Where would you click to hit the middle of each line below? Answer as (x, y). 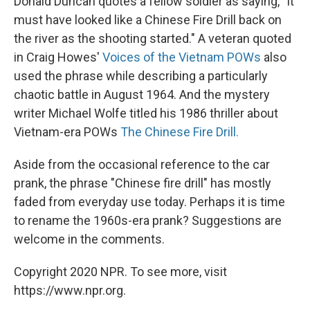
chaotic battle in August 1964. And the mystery (142, 94)
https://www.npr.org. (70, 290)
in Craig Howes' (58, 57)
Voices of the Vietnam (163, 57)
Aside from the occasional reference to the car (142, 164)
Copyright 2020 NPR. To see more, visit (120, 272)
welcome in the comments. (89, 239)
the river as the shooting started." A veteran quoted (153, 38)
